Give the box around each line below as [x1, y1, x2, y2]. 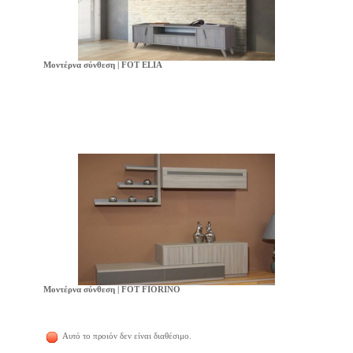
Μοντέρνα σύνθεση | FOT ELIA [43, 60, 162, 69]
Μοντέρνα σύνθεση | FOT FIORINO [43, 284, 180, 294]
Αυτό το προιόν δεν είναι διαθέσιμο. [60, 332, 191, 341]
